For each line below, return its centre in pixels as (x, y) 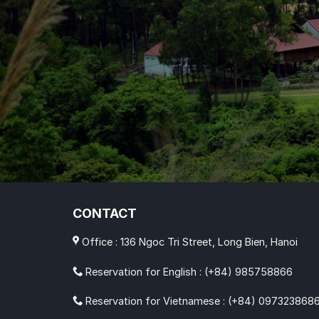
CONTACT (105, 213)
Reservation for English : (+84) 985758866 (188, 271)
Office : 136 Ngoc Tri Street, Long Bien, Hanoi (188, 241)
